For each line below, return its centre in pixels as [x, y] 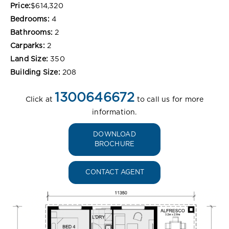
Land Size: [29, 59]
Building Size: [35, 72]
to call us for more [169, 99]
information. [114, 112]
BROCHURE [114, 144]
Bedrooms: [30, 19]
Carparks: [28, 46]
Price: [21, 6]
